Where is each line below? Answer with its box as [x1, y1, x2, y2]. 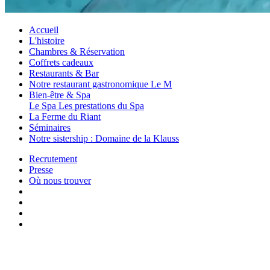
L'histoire [29, 36, 64, 46]
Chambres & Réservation [29, 46, 125, 57]
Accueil [29, 25, 58, 35]
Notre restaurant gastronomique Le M [29, 79, 172, 89]
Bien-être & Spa [29, 90, 90, 100]
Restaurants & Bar [29, 68, 99, 78]
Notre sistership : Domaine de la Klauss [29, 133, 179, 143]
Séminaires [29, 122, 71, 133]
